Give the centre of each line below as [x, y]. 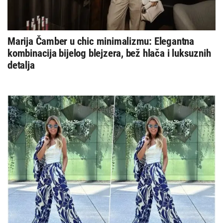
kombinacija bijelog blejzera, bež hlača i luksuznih [109, 53]
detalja [21, 65]
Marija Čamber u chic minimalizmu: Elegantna [101, 41]
